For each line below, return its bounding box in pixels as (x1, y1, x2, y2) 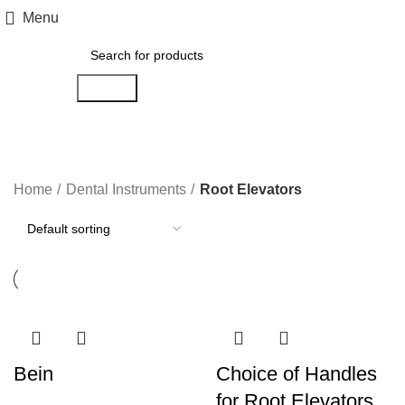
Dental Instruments (66, 182, 186, 197)
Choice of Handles (216, 363, 377, 385)
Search (83, 80, 130, 96)
